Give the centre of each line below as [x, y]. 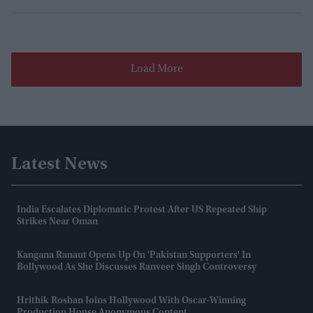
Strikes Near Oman [57, 223]
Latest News [59, 165]
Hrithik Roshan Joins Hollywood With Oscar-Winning [131, 301]
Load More [156, 70]
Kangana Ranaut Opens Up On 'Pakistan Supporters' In [134, 256]
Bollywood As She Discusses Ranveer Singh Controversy [137, 268]
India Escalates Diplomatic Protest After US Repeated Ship [142, 211]
